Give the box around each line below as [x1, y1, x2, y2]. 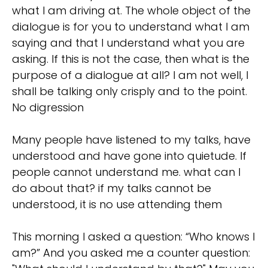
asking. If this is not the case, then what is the [12, 51, 249, 67]
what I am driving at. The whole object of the [12, 3, 251, 19]
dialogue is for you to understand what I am [12, 19, 249, 35]
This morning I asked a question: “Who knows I [12, 229, 255, 245]
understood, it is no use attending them [12, 197, 222, 212]
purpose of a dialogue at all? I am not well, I [12, 68, 248, 83]
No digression [12, 100, 84, 115]
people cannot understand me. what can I [12, 165, 240, 180]
